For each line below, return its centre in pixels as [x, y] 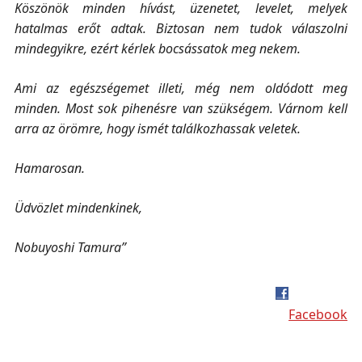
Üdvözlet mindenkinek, [78, 208]
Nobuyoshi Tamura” [70, 247]
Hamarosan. [49, 168]
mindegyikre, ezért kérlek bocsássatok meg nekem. [157, 48]
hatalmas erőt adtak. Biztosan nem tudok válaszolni [181, 28]
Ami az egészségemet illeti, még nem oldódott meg [181, 88]
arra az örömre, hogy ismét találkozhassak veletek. [157, 128]
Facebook [318, 314]
